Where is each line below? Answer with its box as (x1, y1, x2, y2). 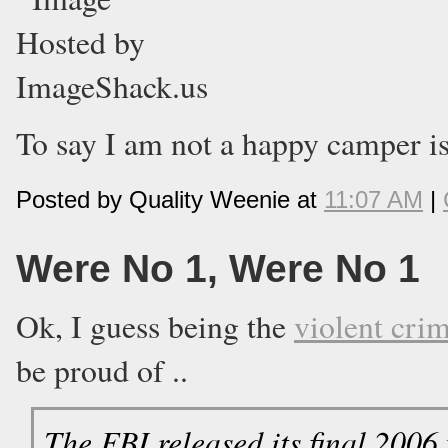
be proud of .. (16, 349, 188, 391)
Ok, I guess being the (16, 305, 294, 347)
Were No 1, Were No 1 (16, 247, 420, 290)
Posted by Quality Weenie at (16, 186, 324, 213)
